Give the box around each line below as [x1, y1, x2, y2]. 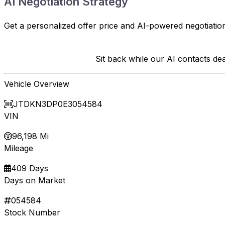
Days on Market [4, 175, 65, 185]
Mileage [4, 143, 33, 153]
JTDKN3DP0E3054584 [13, 98, 102, 109]
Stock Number [4, 207, 60, 217]
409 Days [11, 163, 48, 173]
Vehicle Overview [4, 78, 69, 89]
